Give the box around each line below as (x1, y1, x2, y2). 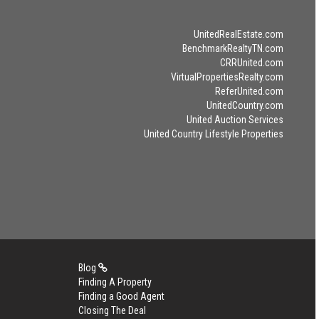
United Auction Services (186, 114, 283, 125)
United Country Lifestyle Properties (143, 128, 283, 140)
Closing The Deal (78, 305, 146, 316)
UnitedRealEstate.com (193, 28, 283, 40)
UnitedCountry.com (206, 100, 283, 111)
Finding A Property (78, 276, 152, 288)
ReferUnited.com (214, 85, 283, 97)
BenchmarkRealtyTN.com (182, 43, 283, 54)
